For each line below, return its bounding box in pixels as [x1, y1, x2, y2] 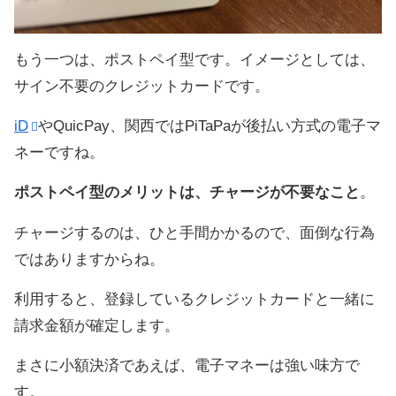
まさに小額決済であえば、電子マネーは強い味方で [14, 357, 360, 375]
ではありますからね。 [14, 250, 164, 268]
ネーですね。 [14, 144, 104, 162]
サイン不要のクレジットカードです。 [14, 77, 270, 95]
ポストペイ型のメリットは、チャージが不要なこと [14, 184, 360, 202]
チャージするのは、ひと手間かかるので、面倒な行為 [14, 224, 375, 241]
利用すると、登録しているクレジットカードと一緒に [14, 291, 375, 308]
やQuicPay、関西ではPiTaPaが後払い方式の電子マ [38, 118, 381, 135]
